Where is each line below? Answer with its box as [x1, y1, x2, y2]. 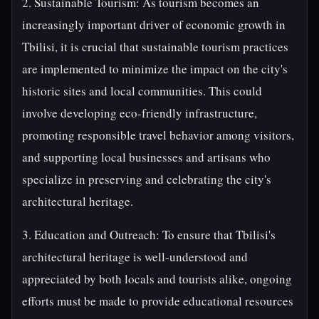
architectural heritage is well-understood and [22, 249, 248, 265]
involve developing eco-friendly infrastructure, [22, 105, 257, 121]
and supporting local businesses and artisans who [22, 149, 271, 165]
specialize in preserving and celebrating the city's [22, 171, 271, 187]
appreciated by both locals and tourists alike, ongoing [22, 271, 292, 287]
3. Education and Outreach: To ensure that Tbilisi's [22, 226, 276, 243]
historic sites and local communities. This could [22, 83, 262, 99]
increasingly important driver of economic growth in [22, 16, 286, 33]
